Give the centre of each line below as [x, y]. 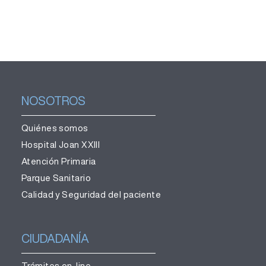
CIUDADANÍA [55, 238]
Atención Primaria [58, 161]
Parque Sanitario [56, 178]
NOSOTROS [53, 101]
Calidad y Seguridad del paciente [91, 194]
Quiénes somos [55, 128]
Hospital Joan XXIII [61, 145]
